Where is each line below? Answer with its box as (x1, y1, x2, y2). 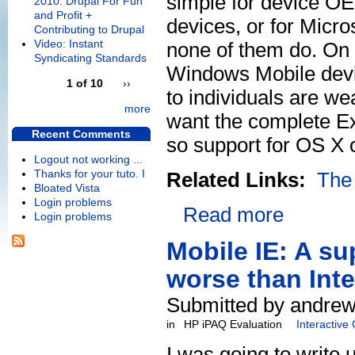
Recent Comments (32, 128, 131, 141)
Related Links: (166, 168, 311, 193)
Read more (183, 203, 284, 227)
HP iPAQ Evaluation (184, 318, 282, 331)
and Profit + (34, 9, 92, 22)
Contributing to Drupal (34, 23, 144, 36)
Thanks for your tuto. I (34, 167, 145, 181)
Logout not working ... (34, 153, 143, 166)
